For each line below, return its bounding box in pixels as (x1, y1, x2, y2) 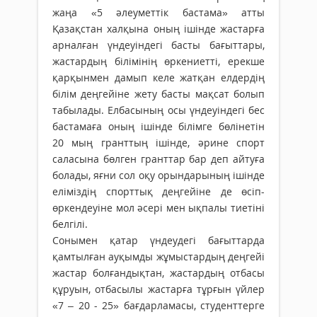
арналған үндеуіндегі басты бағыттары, (52, 38, 265, 52)
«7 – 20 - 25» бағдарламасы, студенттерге (52, 299, 265, 312)
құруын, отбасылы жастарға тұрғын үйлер (52, 282, 265, 296)
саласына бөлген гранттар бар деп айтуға (52, 152, 265, 166)
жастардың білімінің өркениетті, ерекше (52, 54, 265, 68)
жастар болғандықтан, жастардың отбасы (52, 266, 265, 279)
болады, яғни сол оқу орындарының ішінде (52, 168, 265, 182)
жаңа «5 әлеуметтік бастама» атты (52, 6, 265, 19)
